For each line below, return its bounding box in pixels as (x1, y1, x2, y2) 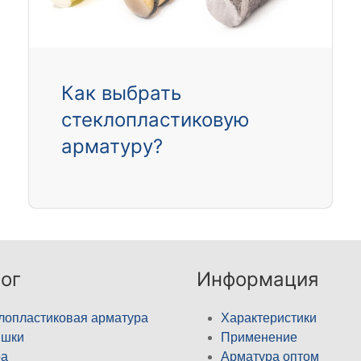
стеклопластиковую (60, 108, 250, 132)
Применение (221, 330, 297, 345)
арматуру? (60, 135, 163, 159)
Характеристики (221, 311, 317, 326)
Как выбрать (60, 81, 181, 106)
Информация (197, 268, 318, 292)
